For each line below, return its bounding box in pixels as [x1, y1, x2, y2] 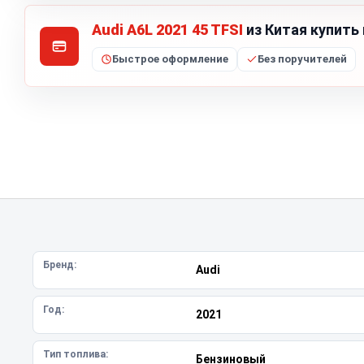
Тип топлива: [43, 349, 108, 360]
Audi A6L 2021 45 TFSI [92, 21, 243, 38]
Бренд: [43, 259, 76, 271]
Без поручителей [258, 53, 347, 65]
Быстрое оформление [112, 53, 228, 65]
